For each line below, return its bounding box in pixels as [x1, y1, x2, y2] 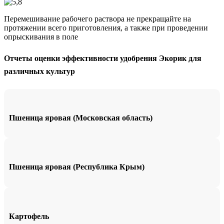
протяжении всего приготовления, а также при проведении [4, 23, 208, 32]
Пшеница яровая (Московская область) [9, 113, 152, 122]
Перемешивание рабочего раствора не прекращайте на [4, 14, 191, 23]
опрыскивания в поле [4, 32, 78, 41]
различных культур [4, 67, 75, 76]
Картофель [9, 211, 49, 220]
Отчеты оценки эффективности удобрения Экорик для [4, 54, 201, 63]
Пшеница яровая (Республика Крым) [9, 162, 144, 171]
